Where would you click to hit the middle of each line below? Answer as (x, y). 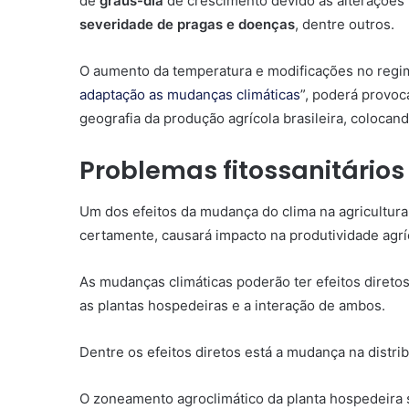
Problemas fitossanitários (242, 171)
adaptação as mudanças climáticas (190, 95)
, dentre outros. (345, 25)
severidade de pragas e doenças (187, 25)
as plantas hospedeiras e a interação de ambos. (232, 305)
